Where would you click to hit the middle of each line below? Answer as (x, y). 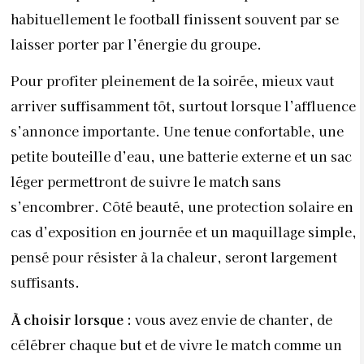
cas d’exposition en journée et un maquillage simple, (184, 232)
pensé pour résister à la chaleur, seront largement (174, 257)
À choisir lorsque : (71, 319)
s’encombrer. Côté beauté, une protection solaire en (182, 207)
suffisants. (45, 282)
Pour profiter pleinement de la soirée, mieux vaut (172, 81)
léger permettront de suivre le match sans (146, 182)
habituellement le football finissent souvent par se (175, 19)
